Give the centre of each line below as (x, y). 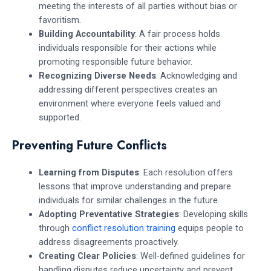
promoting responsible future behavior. (115, 61)
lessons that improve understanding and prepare (135, 186)
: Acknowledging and (196, 75)
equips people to (209, 228)
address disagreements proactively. (109, 242)
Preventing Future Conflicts (90, 145)
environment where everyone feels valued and (129, 103)
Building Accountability (87, 34)
